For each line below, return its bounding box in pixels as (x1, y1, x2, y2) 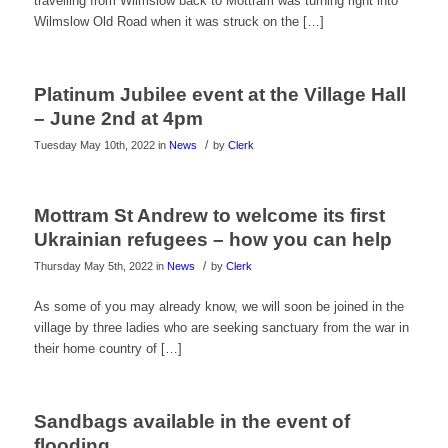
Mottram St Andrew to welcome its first (33, 205, 385, 227)
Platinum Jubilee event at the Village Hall (33, 84, 406, 106)
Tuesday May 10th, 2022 (33, 139, 155, 152)
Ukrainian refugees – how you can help (33, 229, 392, 251)
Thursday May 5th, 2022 (33, 260, 153, 273)
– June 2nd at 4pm (33, 108, 203, 130)
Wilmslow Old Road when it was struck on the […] (33, 14, 324, 30)
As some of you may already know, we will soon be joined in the (33, 299, 404, 315)
